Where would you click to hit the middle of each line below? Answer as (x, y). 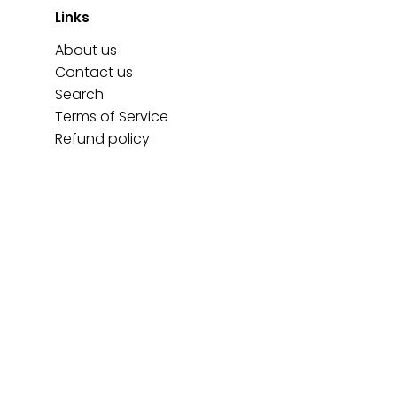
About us (86, 50)
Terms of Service (112, 116)
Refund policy (102, 138)
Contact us (94, 72)
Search (79, 94)
